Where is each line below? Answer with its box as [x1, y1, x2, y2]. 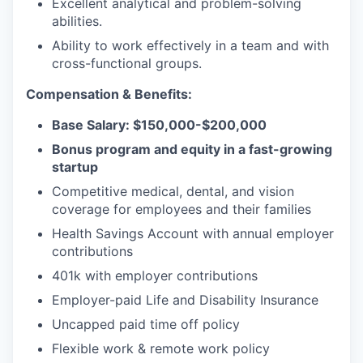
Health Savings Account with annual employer [52, 225, 334, 241]
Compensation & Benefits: [26, 86, 192, 102]
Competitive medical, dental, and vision [52, 183, 294, 199]
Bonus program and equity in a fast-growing [52, 141, 332, 157]
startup [52, 159, 98, 175]
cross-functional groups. [52, 55, 202, 71]
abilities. [52, 13, 102, 29]
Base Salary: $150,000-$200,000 [52, 117, 267, 133]
